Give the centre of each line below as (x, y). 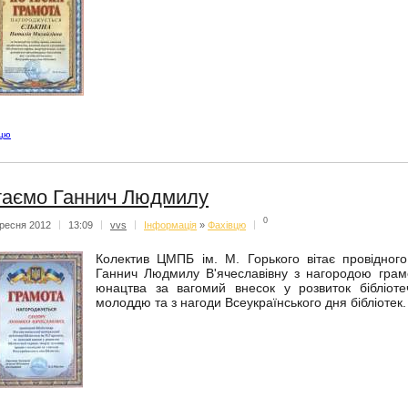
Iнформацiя (170, 224)
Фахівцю (227, 224)
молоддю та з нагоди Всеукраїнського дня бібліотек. (251, 303)
